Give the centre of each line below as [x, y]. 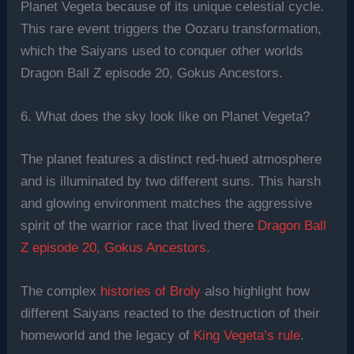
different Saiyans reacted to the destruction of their [171, 314]
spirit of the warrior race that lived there [139, 225]
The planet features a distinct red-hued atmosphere [171, 159]
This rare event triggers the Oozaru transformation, [171, 29]
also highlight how [256, 292]
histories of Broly [151, 292]
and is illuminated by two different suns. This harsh [171, 181]
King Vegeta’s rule [247, 336]
